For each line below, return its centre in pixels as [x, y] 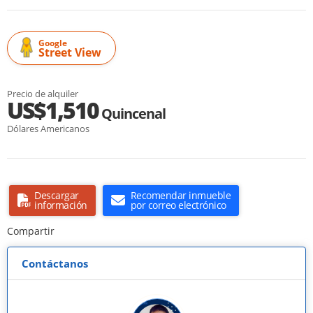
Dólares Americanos [48, 129]
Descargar [57, 196]
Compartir [31, 231]
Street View [70, 53]
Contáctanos [55, 264]
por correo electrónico [178, 205]
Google [53, 43]
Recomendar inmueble [180, 196]
